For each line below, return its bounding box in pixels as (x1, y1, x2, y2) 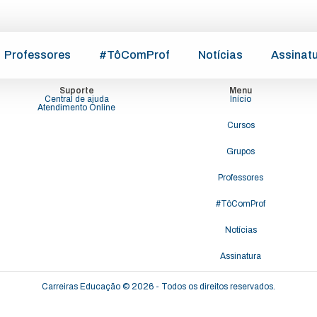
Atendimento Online (38, 103, 115, 113)
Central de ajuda (44, 94, 109, 104)
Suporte (59, 86, 94, 96)
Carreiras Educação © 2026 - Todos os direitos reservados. (42, 282, 275, 292)
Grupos (226, 146, 255, 156)
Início (230, 94, 251, 104)
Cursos (226, 120, 255, 130)
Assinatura (220, 251, 261, 261)
